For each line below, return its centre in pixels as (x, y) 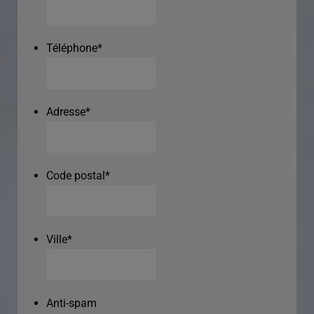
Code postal (76, 176)
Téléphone (72, 48)
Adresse (66, 112)
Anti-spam (71, 303)
